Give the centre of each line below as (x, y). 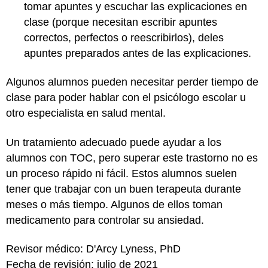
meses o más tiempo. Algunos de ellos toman (114, 204)
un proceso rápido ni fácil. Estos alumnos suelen (121, 173)
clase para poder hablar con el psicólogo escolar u (126, 98)
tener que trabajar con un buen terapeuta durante (124, 189)
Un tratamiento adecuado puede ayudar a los (114, 142)
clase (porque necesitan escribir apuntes (121, 22)
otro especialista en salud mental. (87, 113)
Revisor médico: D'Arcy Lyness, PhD (93, 249)
